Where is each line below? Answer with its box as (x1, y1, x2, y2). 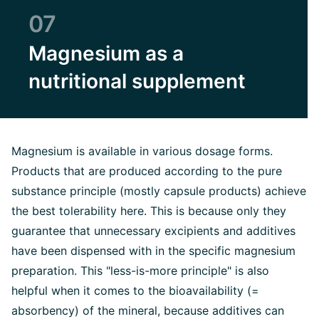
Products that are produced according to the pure (11, 163, 282, 178)
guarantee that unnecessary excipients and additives (11, 223, 296, 238)
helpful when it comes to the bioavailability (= (11, 283, 259, 298)
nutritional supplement (28, 68, 246, 93)
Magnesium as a (28, 41, 184, 66)
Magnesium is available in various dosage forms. (11, 143, 273, 158)
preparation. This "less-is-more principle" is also (11, 263, 269, 278)
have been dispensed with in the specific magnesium (11, 243, 296, 258)
